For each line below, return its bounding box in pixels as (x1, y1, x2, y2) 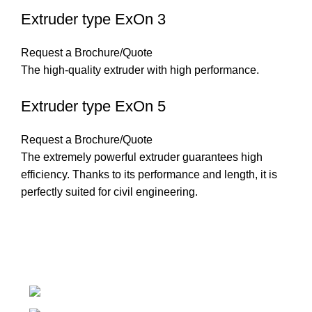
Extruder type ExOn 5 (21, 97, 166, 116)
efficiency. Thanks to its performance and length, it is (21, 169, 277, 181)
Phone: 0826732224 (109, 286, 198, 298)
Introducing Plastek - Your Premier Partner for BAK (17, 238, 266, 251)
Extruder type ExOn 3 (21, 10, 166, 29)
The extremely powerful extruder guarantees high (21, 151, 263, 164)
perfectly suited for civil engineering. (21, 186, 198, 198)
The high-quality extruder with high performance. (21, 64, 259, 77)
